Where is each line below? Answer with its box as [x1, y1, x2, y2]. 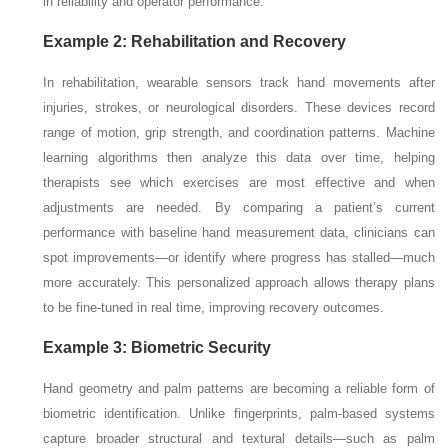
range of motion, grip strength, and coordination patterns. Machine [43, 124, 435, 140]
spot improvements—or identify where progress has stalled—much [43, 249, 435, 265]
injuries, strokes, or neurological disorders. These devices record [43, 99, 435, 115]
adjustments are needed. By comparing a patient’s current [43, 199, 435, 215]
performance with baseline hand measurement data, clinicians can [43, 224, 435, 240]
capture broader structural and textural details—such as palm [43, 430, 435, 446]
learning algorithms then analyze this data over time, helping [43, 149, 435, 165]
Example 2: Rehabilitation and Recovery [43, 32, 347, 50]
